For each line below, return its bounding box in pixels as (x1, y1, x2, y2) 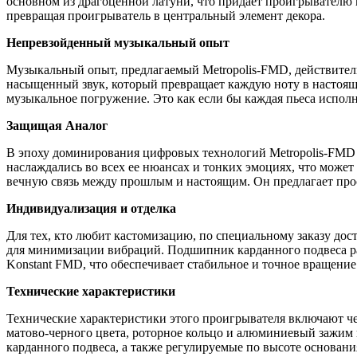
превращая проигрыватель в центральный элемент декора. (6, 8, 325, 22)
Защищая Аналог (6, 118, 108, 132)
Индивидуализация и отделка (6, 201, 176, 215)
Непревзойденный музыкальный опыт (6, 35, 229, 49)
